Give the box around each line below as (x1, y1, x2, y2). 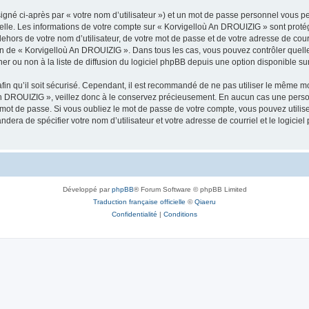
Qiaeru (195, 197, 216, 206)
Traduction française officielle (93, 197, 186, 206)
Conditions (163, 210, 197, 218)
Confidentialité (112, 210, 157, 218)
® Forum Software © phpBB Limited (133, 185, 247, 193)
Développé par (62, 185, 112, 193)
